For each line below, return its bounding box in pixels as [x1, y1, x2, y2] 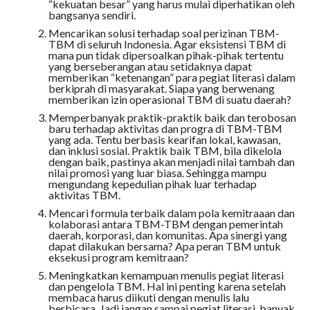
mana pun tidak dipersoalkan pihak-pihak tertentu [48, 48, 284, 62]
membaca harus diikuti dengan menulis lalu [48, 290, 249, 304]
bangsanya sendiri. [48, 8, 136, 21]
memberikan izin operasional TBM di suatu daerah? [48, 92, 291, 106]
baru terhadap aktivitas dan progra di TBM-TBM [48, 121, 282, 135]
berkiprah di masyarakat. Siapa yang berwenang [48, 81, 275, 95]
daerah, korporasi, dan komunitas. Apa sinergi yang [48, 228, 287, 241]
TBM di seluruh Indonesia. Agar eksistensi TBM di [48, 37, 286, 51]
